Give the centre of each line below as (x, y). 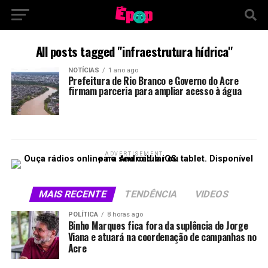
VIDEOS (212, 194)
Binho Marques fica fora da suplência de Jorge (158, 226)
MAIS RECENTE (73, 194)
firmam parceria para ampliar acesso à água (155, 91)
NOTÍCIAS (83, 70)
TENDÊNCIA (151, 194)
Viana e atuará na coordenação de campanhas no (162, 237)
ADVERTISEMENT (134, 154)
